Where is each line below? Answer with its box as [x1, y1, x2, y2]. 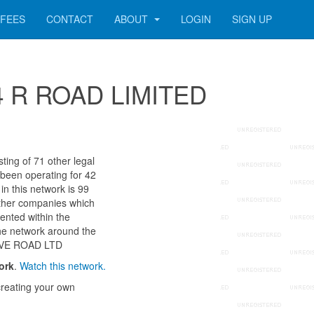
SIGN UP [232, 12, 272, 26]
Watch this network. [20, 259, 106, 273]
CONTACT [46, 12, 93, 26]
